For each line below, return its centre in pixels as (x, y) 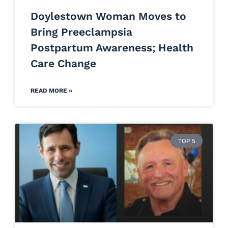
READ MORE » (51, 91)
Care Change (63, 64)
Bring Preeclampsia (81, 32)
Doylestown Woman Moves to (108, 16)
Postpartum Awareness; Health (112, 48)
